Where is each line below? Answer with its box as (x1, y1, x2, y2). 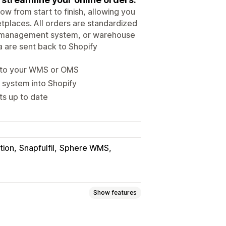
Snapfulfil (19, 142, 54, 153)
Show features (93, 189, 137, 197)
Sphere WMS (60, 142, 109, 153)
